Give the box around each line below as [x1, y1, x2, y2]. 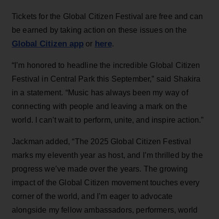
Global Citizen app [12, 39, 84, 48]
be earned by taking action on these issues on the [12, 25, 187, 34]
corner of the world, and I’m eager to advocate [12, 192, 173, 200]
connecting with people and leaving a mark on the [12, 102, 187, 110]
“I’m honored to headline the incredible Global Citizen [12, 61, 200, 69]
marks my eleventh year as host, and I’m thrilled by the [12, 151, 203, 159]
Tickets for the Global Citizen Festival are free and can [12, 12, 203, 21]
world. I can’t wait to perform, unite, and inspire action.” [12, 115, 204, 124]
